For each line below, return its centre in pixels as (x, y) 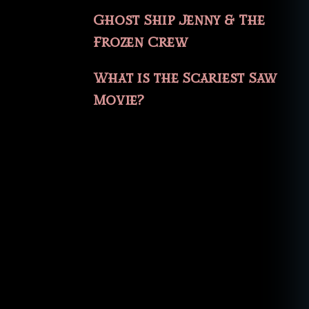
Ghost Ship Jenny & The (179, 21)
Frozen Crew (140, 43)
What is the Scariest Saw (185, 79)
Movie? (118, 101)
